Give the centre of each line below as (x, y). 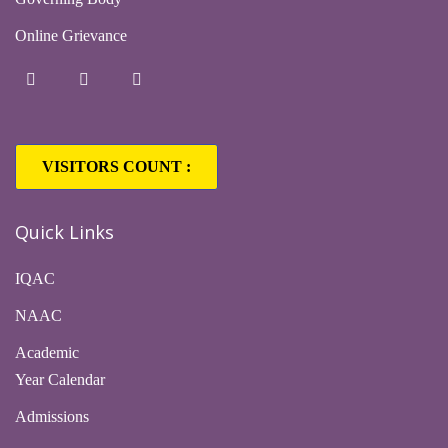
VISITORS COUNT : (116, 167)
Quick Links (64, 232)
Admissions (52, 417)
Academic (47, 353)
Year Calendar (60, 380)
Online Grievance (71, 36)
